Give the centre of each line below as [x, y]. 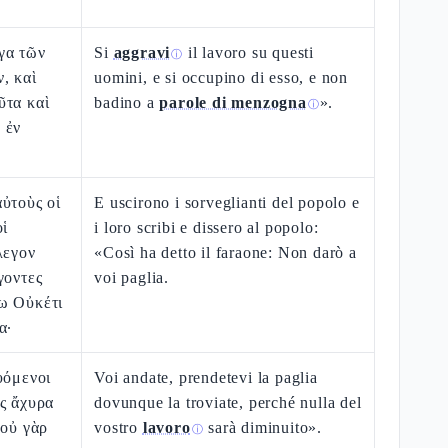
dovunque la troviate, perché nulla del [228, 402]
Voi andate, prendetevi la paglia [206, 377]
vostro [118, 427]
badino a [127, 102]
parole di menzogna [233, 102]
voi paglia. [132, 277]
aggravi [142, 52]
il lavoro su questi [249, 52]
